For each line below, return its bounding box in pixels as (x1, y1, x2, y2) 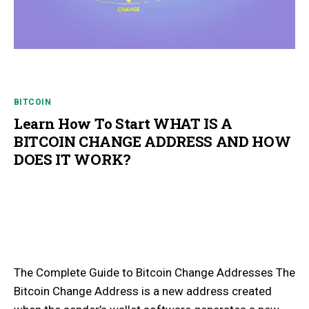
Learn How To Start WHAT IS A (14, 113, 233, 133)
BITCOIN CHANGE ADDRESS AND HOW (14, 131, 291, 151)
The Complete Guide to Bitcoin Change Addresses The (14, 265, 295, 279)
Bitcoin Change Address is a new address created (14, 283, 272, 298)
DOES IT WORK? (14, 149, 130, 169)
